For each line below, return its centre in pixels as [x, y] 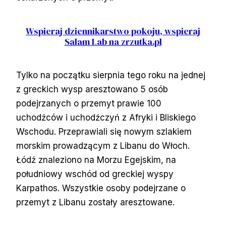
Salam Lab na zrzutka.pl [113, 41]
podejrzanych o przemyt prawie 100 [89, 103]
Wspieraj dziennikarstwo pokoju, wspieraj [113, 31]
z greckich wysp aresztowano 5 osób [92, 89]
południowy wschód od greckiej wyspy [95, 174]
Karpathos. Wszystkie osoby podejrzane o [101, 188]
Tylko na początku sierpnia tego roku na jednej [111, 75]
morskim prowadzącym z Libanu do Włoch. [103, 146]
